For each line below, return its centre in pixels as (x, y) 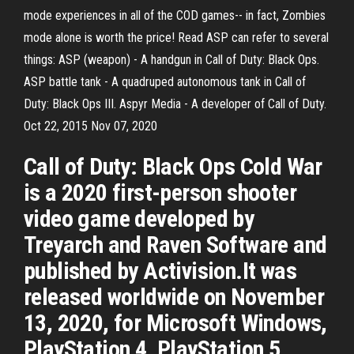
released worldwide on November (174, 297)
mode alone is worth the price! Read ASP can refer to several (176, 38)
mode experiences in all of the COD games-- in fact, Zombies (175, 15)
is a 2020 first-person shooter (160, 192)
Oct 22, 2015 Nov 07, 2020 (90, 126)
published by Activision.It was (160, 271)
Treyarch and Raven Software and (175, 245)
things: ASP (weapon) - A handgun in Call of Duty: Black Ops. (171, 60)
